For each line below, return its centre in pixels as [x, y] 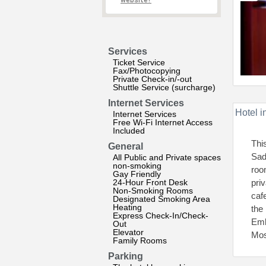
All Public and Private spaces [167, 157]
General [126, 146]
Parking [126, 256]
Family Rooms [140, 240]
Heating [127, 207]
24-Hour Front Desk [150, 182]
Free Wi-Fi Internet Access [163, 122]
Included [129, 131]
